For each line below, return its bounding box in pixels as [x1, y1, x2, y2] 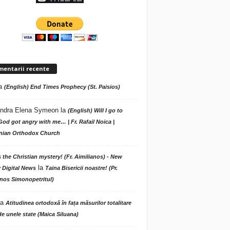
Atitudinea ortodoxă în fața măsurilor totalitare [5, 199, 131, 206]
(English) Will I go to [67, 107, 123, 113]
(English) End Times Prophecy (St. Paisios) [4, 83, 120, 90]
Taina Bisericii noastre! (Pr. [45, 164, 118, 171]
